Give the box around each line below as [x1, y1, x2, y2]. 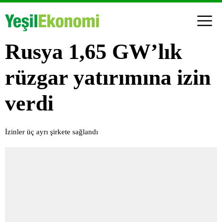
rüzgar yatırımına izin [5, 65, 211, 90]
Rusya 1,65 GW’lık [5, 39, 182, 64]
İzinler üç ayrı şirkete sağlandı [5, 127, 98, 136]
